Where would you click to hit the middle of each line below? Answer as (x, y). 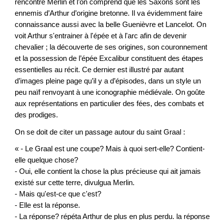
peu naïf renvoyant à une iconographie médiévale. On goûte (110, 92)
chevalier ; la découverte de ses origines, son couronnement (111, 47)
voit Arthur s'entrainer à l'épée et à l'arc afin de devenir (101, 36)
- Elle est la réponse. (47, 205)
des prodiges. (36, 115)
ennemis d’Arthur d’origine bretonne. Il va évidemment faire (109, 13)
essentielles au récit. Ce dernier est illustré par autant (99, 70)
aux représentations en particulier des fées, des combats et (109, 104)
